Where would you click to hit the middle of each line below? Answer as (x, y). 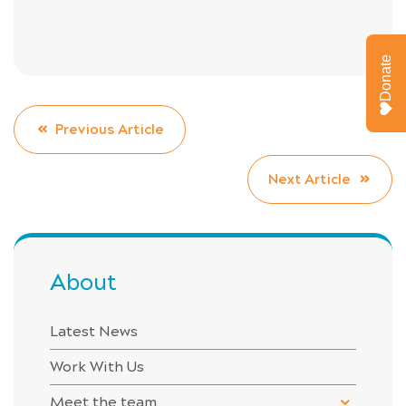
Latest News (94, 331)
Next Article (309, 179)
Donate (386, 78)
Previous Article (110, 129)
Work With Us (97, 366)
